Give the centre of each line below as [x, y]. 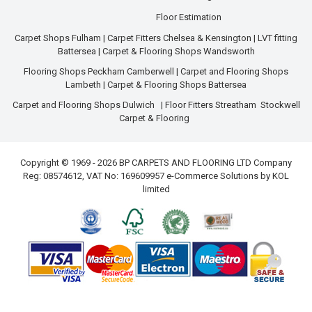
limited [156, 189]
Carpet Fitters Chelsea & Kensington [179, 38]
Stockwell [280, 105]
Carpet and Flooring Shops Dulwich [83, 105]
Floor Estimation [189, 17]
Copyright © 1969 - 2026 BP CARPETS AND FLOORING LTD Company [156, 163]
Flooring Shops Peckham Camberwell [99, 72]
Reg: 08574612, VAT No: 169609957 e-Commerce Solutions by [148, 176]
